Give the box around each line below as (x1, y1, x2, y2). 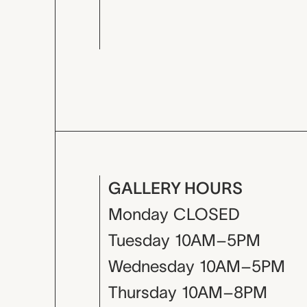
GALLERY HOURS (108, 179, 243, 197)
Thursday (108, 283, 176, 302)
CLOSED (173, 205, 240, 223)
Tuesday (108, 231, 169, 249)
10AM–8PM (182, 283, 267, 302)
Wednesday (108, 257, 194, 275)
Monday (108, 205, 168, 223)
